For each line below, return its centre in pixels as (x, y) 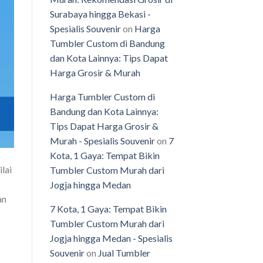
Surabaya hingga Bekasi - (100, 14)
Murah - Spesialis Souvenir (102, 141)
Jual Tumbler (124, 253)
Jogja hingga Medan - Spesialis (111, 238)
